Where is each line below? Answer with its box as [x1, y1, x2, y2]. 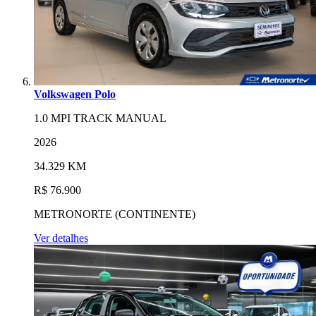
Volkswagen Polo [34, 87, 116, 100]
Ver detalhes [34, 231, 88, 244]
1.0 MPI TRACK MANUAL [34, 111, 166, 124]
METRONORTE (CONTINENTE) [34, 207, 195, 220]
